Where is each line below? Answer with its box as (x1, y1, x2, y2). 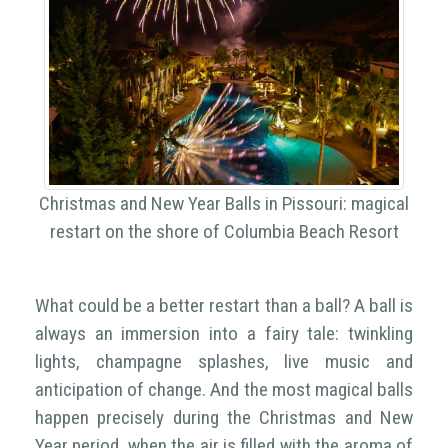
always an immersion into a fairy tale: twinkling (35, 321, 413, 345)
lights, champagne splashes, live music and (35, 349, 413, 373)
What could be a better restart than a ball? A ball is (35, 293, 413, 317)
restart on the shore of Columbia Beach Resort (49, 219, 399, 243)
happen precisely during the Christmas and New (35, 405, 413, 429)
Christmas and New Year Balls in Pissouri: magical (39, 191, 409, 215)
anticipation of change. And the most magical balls (35, 377, 413, 401)
